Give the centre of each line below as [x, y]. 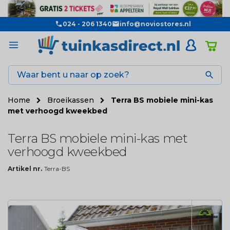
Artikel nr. [25, 168]
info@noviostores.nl [155, 24]
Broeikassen [72, 100]
